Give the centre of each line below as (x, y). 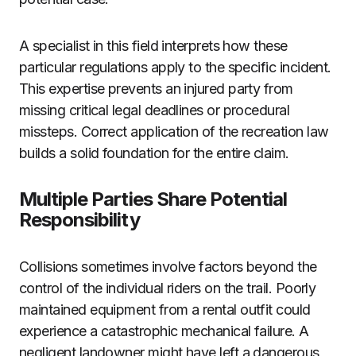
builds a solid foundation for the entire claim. (154, 153)
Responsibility (79, 220)
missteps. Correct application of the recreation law (174, 132)
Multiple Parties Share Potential (153, 199)
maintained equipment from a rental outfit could (165, 310)
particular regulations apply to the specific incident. (175, 67)
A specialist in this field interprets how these (153, 46)
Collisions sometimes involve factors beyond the (168, 267)
